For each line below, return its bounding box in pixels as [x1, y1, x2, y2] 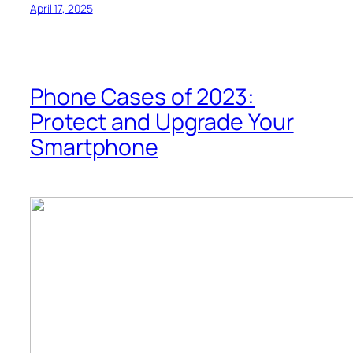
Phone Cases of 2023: [30, 80, 255, 112]
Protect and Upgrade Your [30, 106, 294, 137]
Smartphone [30, 131, 158, 162]
